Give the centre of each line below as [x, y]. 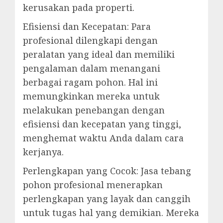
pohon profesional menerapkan [93, 185]
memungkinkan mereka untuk [91, 96]
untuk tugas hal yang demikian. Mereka [111, 213]
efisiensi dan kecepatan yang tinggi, [102, 124]
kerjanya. [43, 152]
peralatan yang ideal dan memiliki [99, 55]
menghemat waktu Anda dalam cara [103, 138]
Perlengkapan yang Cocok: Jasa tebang [107, 171]
